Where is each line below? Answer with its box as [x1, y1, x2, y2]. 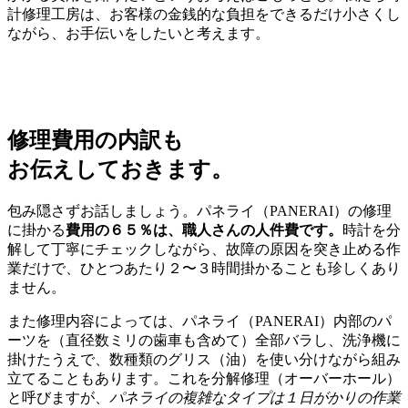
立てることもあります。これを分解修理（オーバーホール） [7, 370, 401, 386]
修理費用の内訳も [7, 128, 184, 152]
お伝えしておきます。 [7, 158, 233, 181]
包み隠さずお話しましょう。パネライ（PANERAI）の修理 [7, 202, 392, 219]
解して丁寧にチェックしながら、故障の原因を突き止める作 [7, 240, 401, 257]
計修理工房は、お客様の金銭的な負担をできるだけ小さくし [7, 6, 401, 23]
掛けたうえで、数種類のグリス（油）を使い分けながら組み [7, 351, 401, 367]
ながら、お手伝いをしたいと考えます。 [7, 25, 270, 42]
